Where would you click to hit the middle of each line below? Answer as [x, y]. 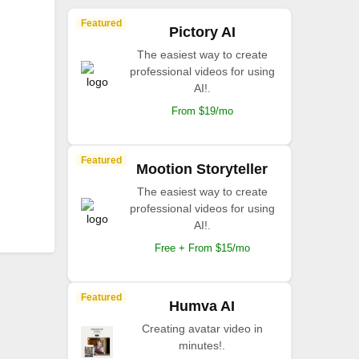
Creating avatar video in [202, 329]
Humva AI [202, 306]
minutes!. [202, 345]
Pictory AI [202, 32]
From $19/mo [202, 111]
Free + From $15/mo [202, 248]
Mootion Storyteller [202, 169]
